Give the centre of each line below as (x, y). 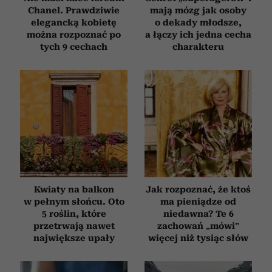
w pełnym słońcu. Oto (74, 201)
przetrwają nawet (74, 226)
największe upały (74, 238)
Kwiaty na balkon (74, 189)
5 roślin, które (74, 213)
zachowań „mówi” (198, 226)
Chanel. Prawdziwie (74, 10)
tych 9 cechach (74, 46)
